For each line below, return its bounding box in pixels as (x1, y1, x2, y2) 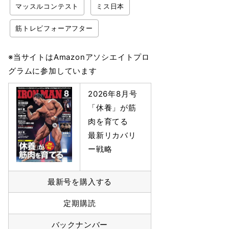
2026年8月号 (88, 89, 138, 99)
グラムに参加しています (8, 66, 97, 76)
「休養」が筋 (88, 103, 136, 112)
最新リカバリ (88, 130, 136, 140)
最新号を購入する (47, 177, 112, 187)
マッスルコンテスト (15, 2, 79, 10)
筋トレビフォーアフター (15, 24, 93, 32)
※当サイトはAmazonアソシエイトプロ (8, 52, 150, 62)
